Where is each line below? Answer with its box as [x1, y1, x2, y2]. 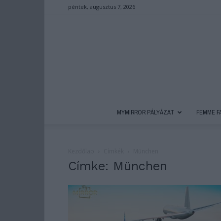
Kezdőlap [68, 147, 94, 155]
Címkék [104, 147, 124, 155]
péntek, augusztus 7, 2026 [68, 3, 135, 10]
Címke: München [68, 159, 167, 173]
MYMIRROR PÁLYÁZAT [117, 107, 174, 118]
